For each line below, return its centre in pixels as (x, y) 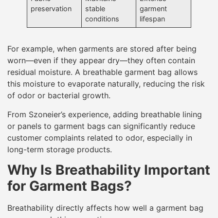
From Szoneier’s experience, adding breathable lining (105, 114)
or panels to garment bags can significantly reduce (101, 126)
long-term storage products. (60, 149)
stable (95, 9)
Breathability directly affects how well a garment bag (105, 208)
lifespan (153, 19)
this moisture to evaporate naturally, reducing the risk (106, 84)
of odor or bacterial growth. (59, 96)
